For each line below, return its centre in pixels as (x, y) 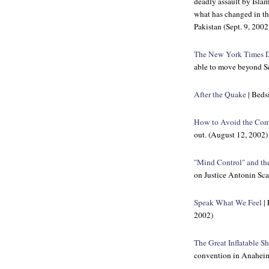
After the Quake (220, 94)
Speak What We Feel (228, 202)
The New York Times (229, 54)
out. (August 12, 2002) (231, 134)
